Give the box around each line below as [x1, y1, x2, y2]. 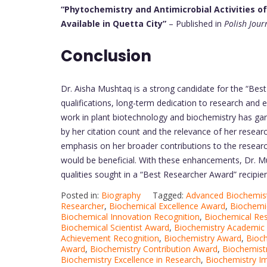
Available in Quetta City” [61, 17, 166, 29]
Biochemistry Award [164, 232, 241, 244]
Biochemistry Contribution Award [90, 243, 218, 254]
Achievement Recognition [61, 232, 159, 244]
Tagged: [153, 189, 186, 201]
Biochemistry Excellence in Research [61, 253, 201, 265]
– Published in [166, 17, 224, 29]
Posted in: [61, 189, 101, 201]
